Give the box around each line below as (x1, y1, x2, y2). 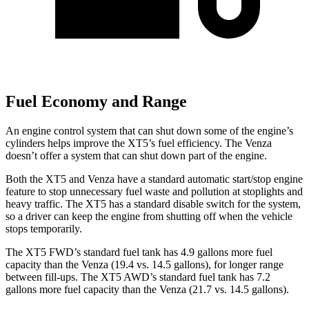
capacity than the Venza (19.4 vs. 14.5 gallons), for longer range (6, 258, 283, 270)
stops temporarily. (6, 222, 82, 235)
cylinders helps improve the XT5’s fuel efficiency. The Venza (6, 137, 272, 149)
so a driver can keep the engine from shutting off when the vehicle (6, 210, 292, 222)
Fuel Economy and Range (6, 92, 187, 111)
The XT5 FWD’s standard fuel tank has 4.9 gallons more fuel (6, 246, 272, 258)
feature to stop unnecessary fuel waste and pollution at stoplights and (6, 185, 303, 197)
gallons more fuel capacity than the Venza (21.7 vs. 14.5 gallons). (6, 283, 289, 295)
